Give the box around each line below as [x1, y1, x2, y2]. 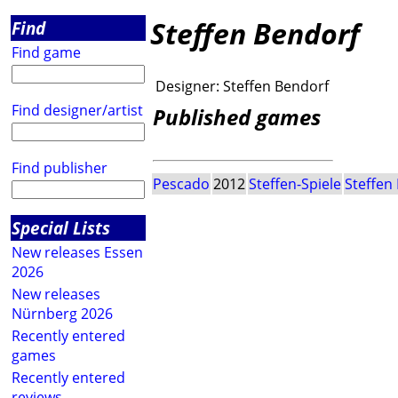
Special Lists [12, 216, 110, 240]
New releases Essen [12, 243, 143, 262]
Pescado [153, 174, 210, 195]
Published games [153, 102, 321, 132]
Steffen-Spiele [249, 174, 341, 195]
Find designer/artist [12, 100, 143, 120]
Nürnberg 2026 [12, 304, 113, 323]
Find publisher [12, 158, 107, 178]
